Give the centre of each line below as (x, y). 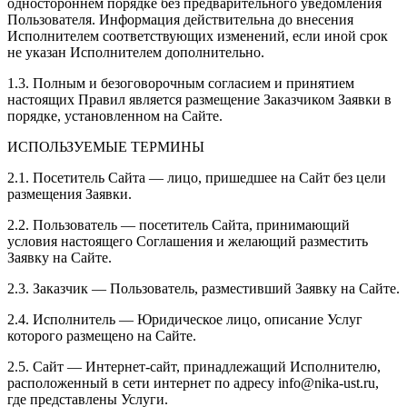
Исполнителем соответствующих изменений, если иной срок (198, 35)
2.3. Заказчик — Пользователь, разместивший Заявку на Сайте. (203, 288)
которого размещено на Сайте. (102, 335)
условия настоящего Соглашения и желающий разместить (188, 241)
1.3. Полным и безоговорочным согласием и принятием (181, 83)
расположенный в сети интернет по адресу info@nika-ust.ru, (193, 382)
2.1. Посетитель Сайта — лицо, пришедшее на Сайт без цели (197, 177)
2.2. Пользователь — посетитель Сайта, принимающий (179, 224)
